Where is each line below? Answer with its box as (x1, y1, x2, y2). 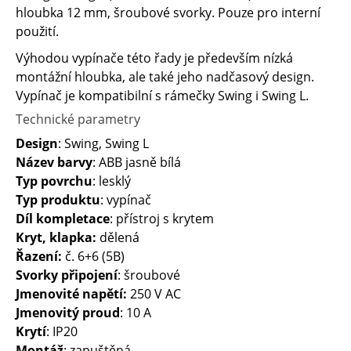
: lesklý (92, 172, 131, 190)
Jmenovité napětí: (16, 285, 127, 302)
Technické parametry (16, 110, 140, 128)
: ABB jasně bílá (92, 154, 181, 171)
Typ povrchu (16, 172, 92, 190)
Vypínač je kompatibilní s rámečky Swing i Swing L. (16, 87, 309, 104)
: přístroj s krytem (110, 210, 214, 227)
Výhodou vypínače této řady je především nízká (16, 49, 293, 67)
